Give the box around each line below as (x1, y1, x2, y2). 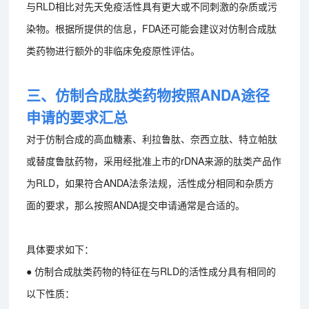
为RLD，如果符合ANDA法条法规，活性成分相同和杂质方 (26, 175, 275, 190)
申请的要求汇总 (26, 106, 128, 127)
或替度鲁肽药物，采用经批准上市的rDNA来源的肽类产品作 (26, 153, 282, 168)
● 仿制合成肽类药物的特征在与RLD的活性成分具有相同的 (26, 263, 277, 278)
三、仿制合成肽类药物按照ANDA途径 (26, 83, 270, 105)
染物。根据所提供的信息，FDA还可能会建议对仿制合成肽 (26, 21, 277, 35)
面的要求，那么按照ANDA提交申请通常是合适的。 (26, 197, 246, 212)
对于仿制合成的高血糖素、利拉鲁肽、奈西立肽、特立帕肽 (26, 131, 278, 146)
